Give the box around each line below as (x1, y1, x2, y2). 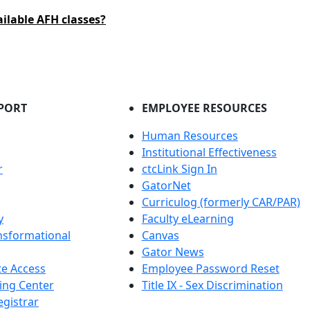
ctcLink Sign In (141, 161, 217, 176)
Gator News (141, 244, 204, 259)
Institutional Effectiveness (141, 145, 277, 160)
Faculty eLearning (141, 211, 234, 226)
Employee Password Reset (141, 261, 280, 276)
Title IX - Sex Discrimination (141, 277, 283, 293)
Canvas (141, 228, 179, 243)
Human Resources (141, 128, 238, 143)
